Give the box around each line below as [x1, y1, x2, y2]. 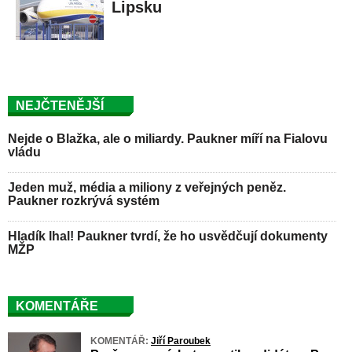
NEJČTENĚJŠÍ [16, 98, 104, 112]
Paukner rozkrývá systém [8, 193, 159, 207]
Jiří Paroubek [151, 335, 211, 346]
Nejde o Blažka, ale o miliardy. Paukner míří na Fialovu [8, 131, 328, 145]
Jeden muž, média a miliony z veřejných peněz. [8, 180, 286, 194]
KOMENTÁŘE [16, 299, 98, 313]
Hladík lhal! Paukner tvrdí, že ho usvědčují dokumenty [8, 229, 328, 243]
